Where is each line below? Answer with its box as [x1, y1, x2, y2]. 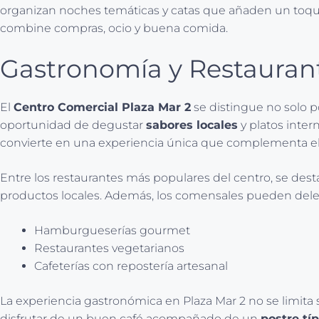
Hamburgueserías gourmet [34, 223, 190, 237]
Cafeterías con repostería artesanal [34, 258, 228, 273]
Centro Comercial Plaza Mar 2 [14, 100, 191, 114]
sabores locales [146, 117, 238, 132]
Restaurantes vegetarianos [34, 241, 184, 255]
